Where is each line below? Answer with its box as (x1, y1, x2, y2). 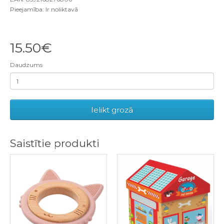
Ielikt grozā (91, 105, 133, 114)
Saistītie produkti (10, 137, 99, 149)
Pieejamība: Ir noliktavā (10, 5, 78, 13)
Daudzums (10, 61, 42, 68)
